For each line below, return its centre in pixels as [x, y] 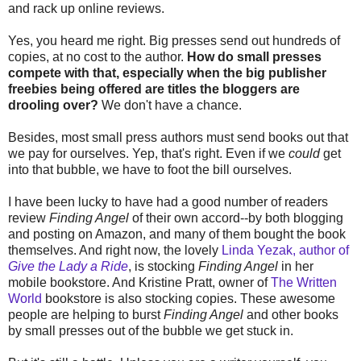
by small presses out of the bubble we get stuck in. [151, 331]
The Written [304, 283]
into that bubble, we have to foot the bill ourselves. [150, 170]
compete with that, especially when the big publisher [167, 73]
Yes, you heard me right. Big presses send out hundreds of [174, 41]
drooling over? [55, 106]
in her [296, 267]
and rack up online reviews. [86, 9]
